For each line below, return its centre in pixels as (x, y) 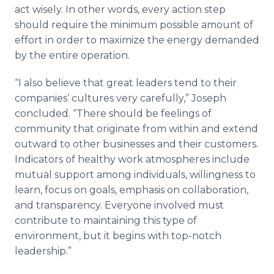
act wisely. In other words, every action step (120, 9)
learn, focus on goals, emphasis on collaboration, (131, 190)
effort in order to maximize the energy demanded (137, 40)
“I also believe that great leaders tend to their (126, 83)
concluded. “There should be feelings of (113, 113)
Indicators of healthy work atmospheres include (132, 159)
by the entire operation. (72, 55)
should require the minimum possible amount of (134, 25)
